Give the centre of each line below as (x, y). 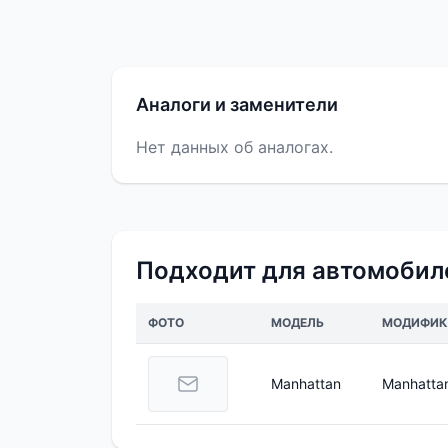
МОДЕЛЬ (297, 323)
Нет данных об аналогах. (234, 147)
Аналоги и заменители (237, 105)
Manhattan (306, 384)
